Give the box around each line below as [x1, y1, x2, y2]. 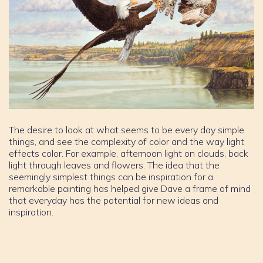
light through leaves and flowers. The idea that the [9, 159, 220, 171]
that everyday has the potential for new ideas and [9, 194, 218, 206]
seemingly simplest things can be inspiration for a [9, 170, 213, 183]
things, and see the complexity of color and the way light [9, 135, 244, 147]
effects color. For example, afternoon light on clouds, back [9, 147, 248, 159]
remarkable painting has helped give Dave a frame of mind [9, 182, 251, 194]
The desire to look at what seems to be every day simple [9, 123, 244, 136]
